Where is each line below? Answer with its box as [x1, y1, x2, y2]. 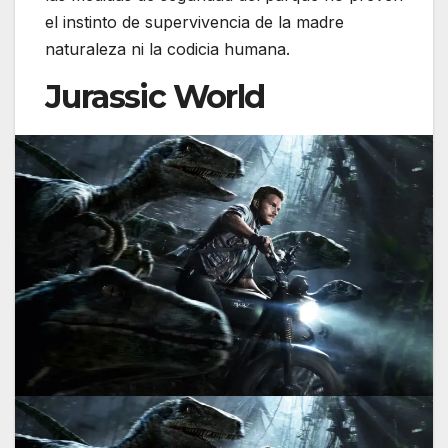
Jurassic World [45, 77, 265, 117]
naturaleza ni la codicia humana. [45, 39, 290, 60]
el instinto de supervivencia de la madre [45, 12, 344, 33]
